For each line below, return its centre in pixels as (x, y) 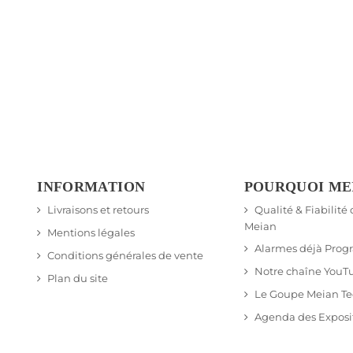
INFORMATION (91, 187)
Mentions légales (91, 233)
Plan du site (78, 279)
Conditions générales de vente (126, 256)
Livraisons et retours (98, 210)
